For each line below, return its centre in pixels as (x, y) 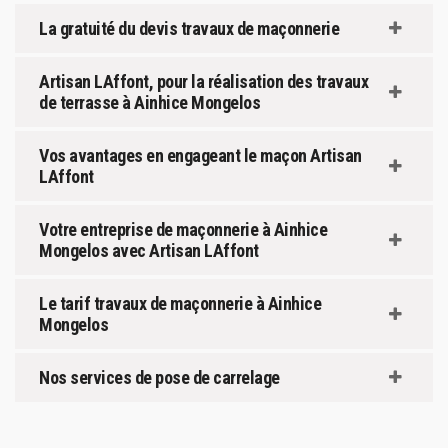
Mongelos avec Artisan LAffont (149, 250)
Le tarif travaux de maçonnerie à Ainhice (180, 303)
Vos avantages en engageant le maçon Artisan (200, 155)
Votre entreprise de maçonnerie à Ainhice (183, 229)
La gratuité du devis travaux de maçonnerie (189, 28)
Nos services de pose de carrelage (159, 377)
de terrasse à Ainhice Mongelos (149, 102)
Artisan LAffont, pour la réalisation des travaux (203, 81)
